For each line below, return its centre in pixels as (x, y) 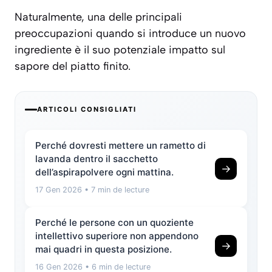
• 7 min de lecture (116, 190)
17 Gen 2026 (59, 190)
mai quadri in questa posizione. (104, 250)
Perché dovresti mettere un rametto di (121, 146)
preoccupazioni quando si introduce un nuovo (130, 34)
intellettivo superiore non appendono (117, 236)
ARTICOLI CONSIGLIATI (87, 110)
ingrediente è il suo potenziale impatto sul (120, 50)
